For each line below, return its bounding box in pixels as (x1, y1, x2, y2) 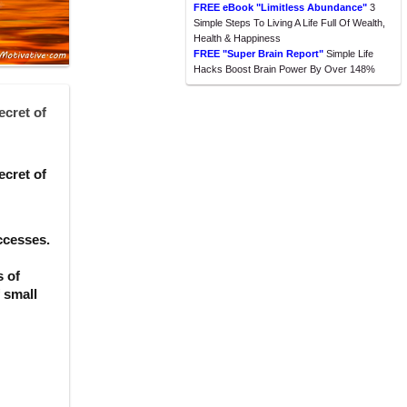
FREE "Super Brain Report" (194, 48, 323, 59)
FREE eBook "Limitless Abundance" (194, 2, 367, 13)
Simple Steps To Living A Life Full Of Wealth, (194, 17, 385, 28)
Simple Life (323, 48, 373, 59)
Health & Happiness (194, 33, 281, 44)
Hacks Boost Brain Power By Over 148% (194, 64, 375, 74)
